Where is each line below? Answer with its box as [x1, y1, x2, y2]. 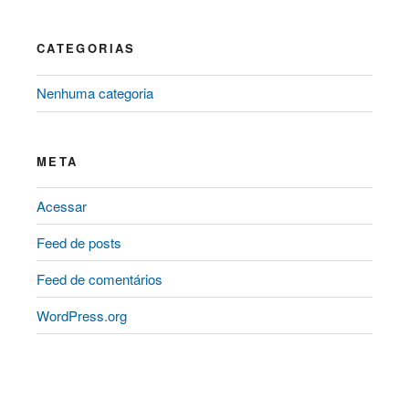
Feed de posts [37, 232, 121, 252]
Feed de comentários [37, 268, 163, 288]
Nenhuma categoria [37, 83, 153, 103]
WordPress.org [37, 305, 127, 325]
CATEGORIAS [37, 39, 136, 58]
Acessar [37, 195, 87, 215]
